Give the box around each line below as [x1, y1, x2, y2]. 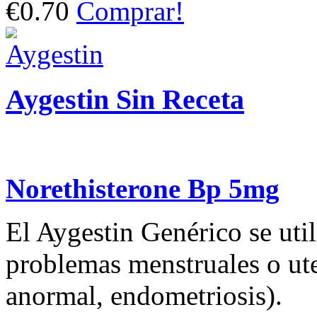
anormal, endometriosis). [6, 280, 282, 311]
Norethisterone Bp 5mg [6, 173, 279, 204]
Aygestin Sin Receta [6, 83, 244, 116]
